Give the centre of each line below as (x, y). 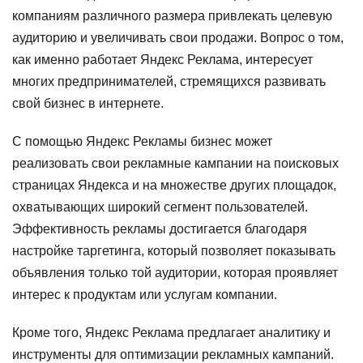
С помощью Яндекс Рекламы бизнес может (142, 141)
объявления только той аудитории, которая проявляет (175, 273)
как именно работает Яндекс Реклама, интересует (162, 60)
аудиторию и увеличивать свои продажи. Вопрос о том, (178, 38)
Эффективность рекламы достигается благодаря (160, 229)
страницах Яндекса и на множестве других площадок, (174, 185)
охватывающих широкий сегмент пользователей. (160, 207)
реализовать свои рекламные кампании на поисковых (175, 163)
